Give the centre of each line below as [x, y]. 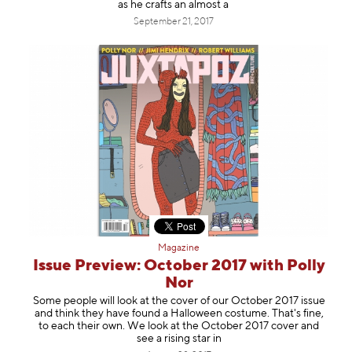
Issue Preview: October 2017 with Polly [179, 266]
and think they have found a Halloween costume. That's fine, [179, 313]
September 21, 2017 [173, 22]
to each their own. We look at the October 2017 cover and [179, 326]
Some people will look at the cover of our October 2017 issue [179, 301]
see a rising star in [179, 338]
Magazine [179, 249]
